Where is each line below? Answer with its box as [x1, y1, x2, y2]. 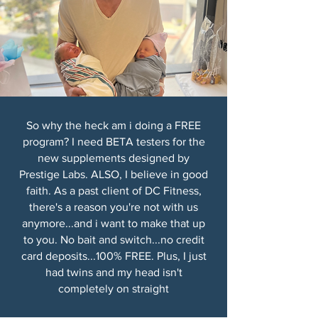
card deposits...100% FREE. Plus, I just [21, 250, 207, 262]
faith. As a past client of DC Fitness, [26, 185, 202, 197]
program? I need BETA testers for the [22, 136, 205, 148]
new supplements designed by [38, 152, 190, 164]
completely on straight [58, 283, 169, 295]
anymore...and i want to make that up [22, 217, 205, 229]
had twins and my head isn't [45, 266, 182, 278]
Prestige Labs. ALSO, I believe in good [19, 168, 208, 180]
